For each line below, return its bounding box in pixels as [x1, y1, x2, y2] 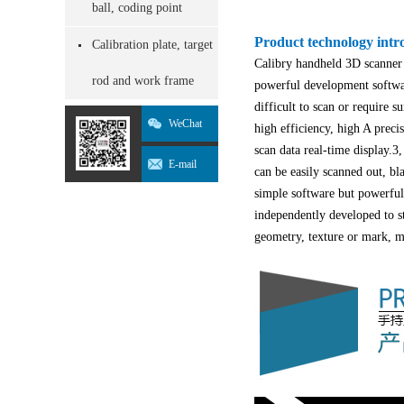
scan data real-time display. [254, 143, 392, 157]
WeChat [169, 117, 202, 130]
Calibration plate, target [92, 38, 213, 51]
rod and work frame [92, 74, 194, 87]
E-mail [169, 158, 197, 170]
